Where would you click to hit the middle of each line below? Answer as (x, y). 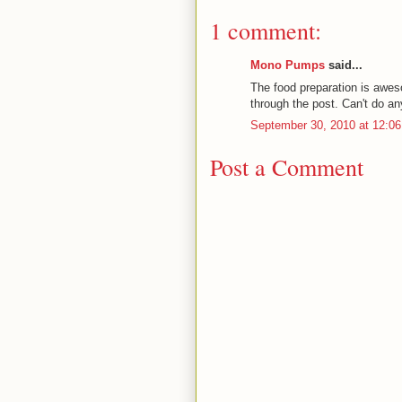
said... (344, 66)
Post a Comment (287, 166)
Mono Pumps (288, 66)
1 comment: (266, 31)
